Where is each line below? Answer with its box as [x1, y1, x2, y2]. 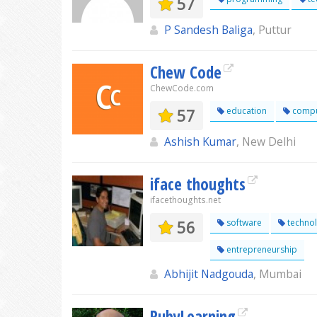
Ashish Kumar [164, 134, 236, 149]
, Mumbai [253, 266, 301, 282]
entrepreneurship [224, 243, 297, 255]
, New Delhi [236, 134, 296, 149]
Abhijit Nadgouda [164, 266, 253, 282]
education [224, 105, 267, 117]
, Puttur [253, 22, 292, 38]
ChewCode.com [150, 82, 214, 94]
